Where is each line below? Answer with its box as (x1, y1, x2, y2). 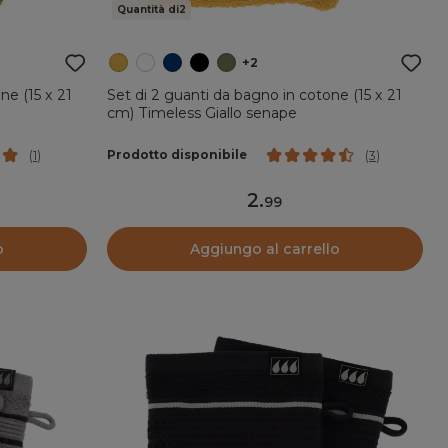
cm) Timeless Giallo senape (106, 103, 297, 122)
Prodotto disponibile (106, 147, 247, 163)
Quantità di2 (116, 2, 186, 16)
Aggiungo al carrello (189, 239, 340, 258)
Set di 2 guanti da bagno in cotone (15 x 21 (106, 85, 402, 104)
